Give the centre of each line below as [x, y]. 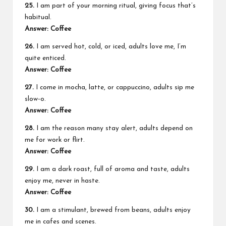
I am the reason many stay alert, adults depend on [114, 129]
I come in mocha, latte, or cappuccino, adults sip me [114, 88]
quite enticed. [45, 59]
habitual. [38, 18]
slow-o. [35, 99]
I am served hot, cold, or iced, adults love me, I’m [110, 47]
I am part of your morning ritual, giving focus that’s [115, 6]
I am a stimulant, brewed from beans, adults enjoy [112, 210]
